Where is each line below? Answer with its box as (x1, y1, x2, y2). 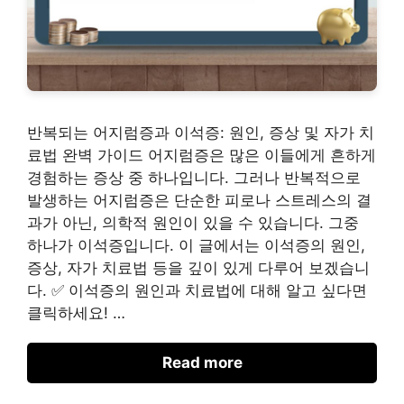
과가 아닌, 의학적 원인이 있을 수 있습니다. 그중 (27, 213, 359, 232)
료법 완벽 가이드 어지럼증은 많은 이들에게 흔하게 (27, 145, 376, 164)
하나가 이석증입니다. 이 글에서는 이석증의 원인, (27, 235, 365, 254)
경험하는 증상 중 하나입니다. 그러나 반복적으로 (27, 168, 361, 187)
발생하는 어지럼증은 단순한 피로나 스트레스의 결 (27, 190, 372, 209)
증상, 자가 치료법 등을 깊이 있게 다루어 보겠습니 (27, 258, 370, 277)
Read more (161, 353, 243, 372)
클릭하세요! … (27, 303, 125, 322)
